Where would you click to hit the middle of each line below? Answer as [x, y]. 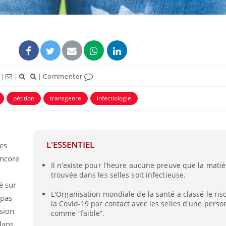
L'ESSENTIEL [70, 145]
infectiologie [114, 98]
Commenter [64, 76]
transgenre [66, 98]
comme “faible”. [78, 213]
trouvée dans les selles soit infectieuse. [119, 175]
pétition [24, 98]
